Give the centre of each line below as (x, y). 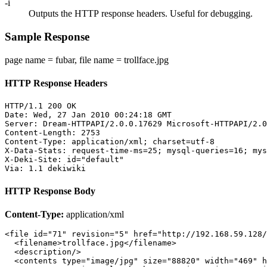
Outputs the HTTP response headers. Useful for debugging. (141, 14)
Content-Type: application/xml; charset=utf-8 (110, 142)
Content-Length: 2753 (52, 133)
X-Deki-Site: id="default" (64, 160)
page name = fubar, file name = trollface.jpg (87, 60)
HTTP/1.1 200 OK (41, 106)
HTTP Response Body (50, 191)
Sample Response (47, 37)
